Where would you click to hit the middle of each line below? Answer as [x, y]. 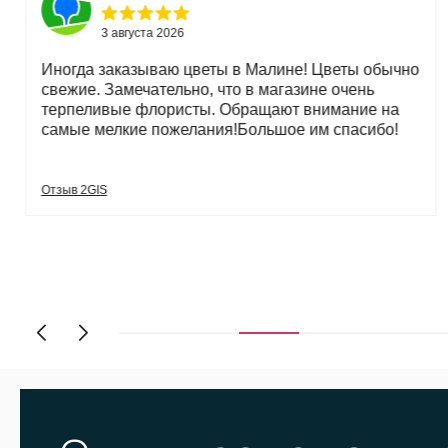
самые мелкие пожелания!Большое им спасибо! [219, 129]
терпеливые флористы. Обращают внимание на [219, 109]
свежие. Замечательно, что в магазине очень [207, 89]
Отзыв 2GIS [73, 190]
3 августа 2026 [142, 33]
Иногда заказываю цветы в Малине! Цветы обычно [229, 69]
